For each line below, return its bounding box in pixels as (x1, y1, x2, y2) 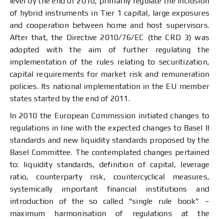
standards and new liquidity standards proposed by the (10, 135, 209, 145)
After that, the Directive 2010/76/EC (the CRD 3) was (10, 33, 209, 42)
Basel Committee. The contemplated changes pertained (10, 148, 209, 157)
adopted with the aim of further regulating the (10, 45, 209, 54)
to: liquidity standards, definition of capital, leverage (10, 160, 209, 169)
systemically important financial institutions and (10, 184, 209, 194)
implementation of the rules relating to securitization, (10, 57, 209, 66)
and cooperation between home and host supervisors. (10, 21, 209, 30)
